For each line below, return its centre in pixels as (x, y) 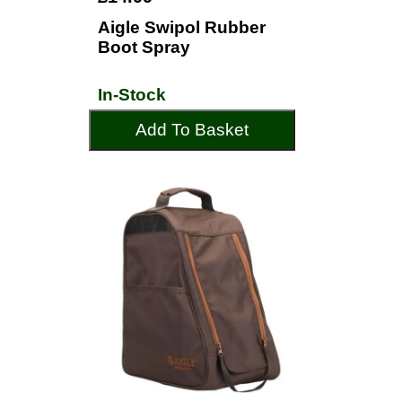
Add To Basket (192, 130)
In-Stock (132, 95)
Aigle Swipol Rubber (182, 27)
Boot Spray (144, 47)
